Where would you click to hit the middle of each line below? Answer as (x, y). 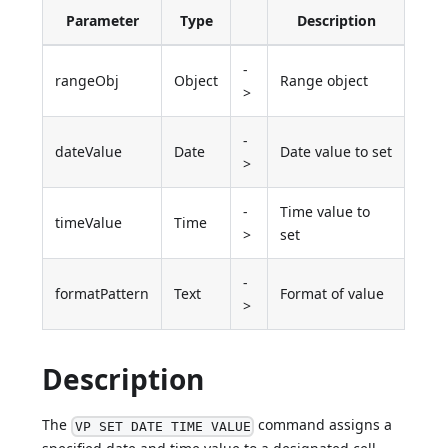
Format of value (332, 294)
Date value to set (336, 152)
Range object (324, 81)
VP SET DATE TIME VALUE (162, 426)
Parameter (102, 21)
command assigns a (322, 425)
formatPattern (102, 294)
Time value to (325, 212)
